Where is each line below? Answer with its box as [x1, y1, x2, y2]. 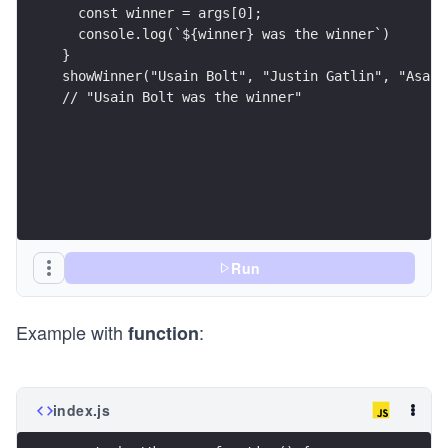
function [128, 320, 199, 347]
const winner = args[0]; [62, 4, 262, 21]
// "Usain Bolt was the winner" [62, 88, 302, 105]
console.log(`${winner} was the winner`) [62, 25, 390, 42]
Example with [16, 319, 128, 346]
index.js [53, 400, 111, 421]
